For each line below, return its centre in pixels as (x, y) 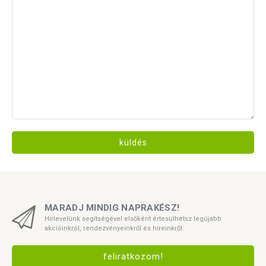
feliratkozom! (133, 257)
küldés (133, 143)
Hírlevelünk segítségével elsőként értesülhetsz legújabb (133, 219)
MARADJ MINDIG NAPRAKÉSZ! (112, 208)
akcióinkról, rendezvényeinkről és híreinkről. (114, 229)
